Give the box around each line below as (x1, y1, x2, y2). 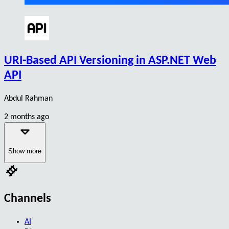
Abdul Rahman (4, 94, 53, 103)
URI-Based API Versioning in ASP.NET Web (4, 54, 216, 67)
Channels (4, 193, 51, 205)
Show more (8, 147, 41, 155)
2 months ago (4, 112, 49, 121)
